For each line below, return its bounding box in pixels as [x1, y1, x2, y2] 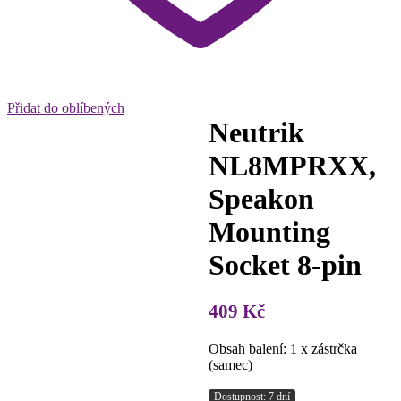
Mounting [208, 215, 330, 248]
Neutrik [208, 115, 304, 149]
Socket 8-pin [208, 248, 362, 281]
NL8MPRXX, [208, 149, 376, 182]
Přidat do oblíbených [7, 99, 124, 115]
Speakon [208, 182, 314, 215]
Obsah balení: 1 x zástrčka [208, 340, 357, 356]
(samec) [208, 356, 252, 372]
